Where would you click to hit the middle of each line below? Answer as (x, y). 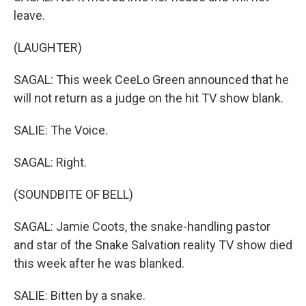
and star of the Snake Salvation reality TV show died (153, 245)
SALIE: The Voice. (61, 130)
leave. (29, 15)
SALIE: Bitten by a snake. (80, 295)
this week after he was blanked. (99, 263)
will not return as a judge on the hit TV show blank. (149, 98)
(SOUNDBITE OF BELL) (73, 194)
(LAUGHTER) (48, 47)
